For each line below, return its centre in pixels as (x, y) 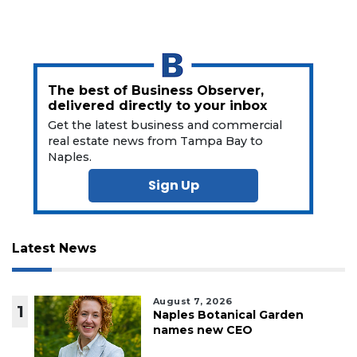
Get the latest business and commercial (165, 125)
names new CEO (202, 330)
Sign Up (173, 185)
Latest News (54, 248)
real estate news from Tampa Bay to (156, 141)
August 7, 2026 (192, 301)
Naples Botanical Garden (228, 314)
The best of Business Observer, (156, 90)
